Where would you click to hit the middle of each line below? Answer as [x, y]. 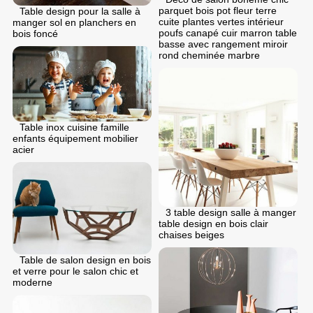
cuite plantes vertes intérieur [221, 22]
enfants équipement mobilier [75, 138]
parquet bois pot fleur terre [218, 11]
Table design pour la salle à [80, 12]
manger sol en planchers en [74, 23]
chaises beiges [191, 235]
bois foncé [35, 34]
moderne [32, 282]
